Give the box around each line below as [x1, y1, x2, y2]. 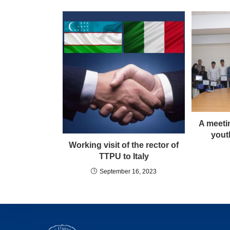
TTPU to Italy [99, 152, 149, 161]
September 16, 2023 [100, 168, 157, 175]
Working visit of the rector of [69, 141, 179, 149]
